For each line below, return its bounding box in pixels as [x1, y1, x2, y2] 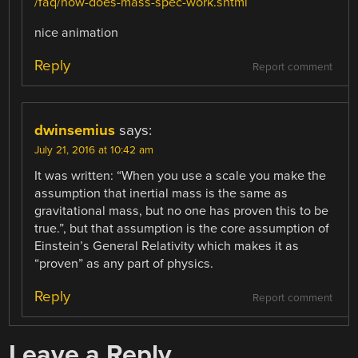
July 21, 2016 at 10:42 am [34, 143, 154, 157]
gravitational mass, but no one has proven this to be [34, 202, 329, 219]
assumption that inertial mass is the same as [34, 185, 288, 201]
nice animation [34, 24, 119, 41]
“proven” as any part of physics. [34, 255, 214, 272]
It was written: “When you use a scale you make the [34, 167, 327, 184]
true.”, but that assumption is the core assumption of [34, 220, 330, 237]
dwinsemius [34, 121, 116, 139]
